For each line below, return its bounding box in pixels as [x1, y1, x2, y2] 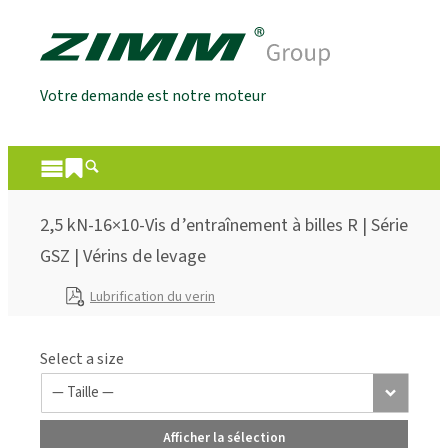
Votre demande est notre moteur [40, 85, 266, 108]
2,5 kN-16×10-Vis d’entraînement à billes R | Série [40, 212, 408, 239]
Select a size [40, 347, 124, 370]
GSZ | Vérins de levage [40, 243, 206, 270]
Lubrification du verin [90, 286, 215, 307]
